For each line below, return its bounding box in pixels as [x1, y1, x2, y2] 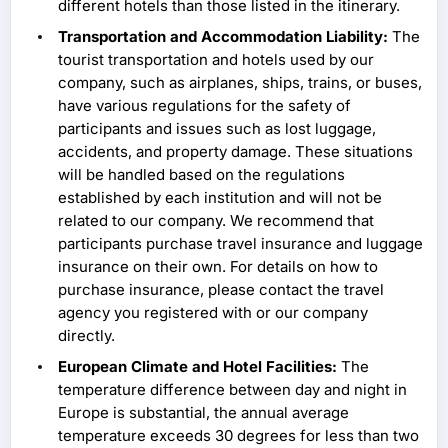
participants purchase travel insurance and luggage [58, 234, 423, 254]
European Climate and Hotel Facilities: [58, 357, 337, 377]
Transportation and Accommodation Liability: [58, 27, 388, 47]
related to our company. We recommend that [58, 211, 374, 231]
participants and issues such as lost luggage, [58, 119, 376, 139]
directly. [58, 326, 115, 346]
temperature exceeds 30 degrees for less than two [58, 426, 419, 446]
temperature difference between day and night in [58, 380, 407, 400]
